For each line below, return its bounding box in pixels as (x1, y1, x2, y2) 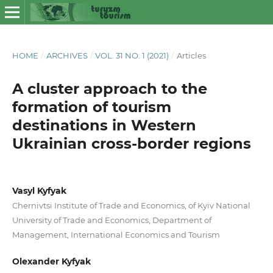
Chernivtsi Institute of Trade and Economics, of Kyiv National (12, 200, 250, 210)
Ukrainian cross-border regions (12, 134, 251, 152)
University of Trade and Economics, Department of (12, 214, 211, 225)
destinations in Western (12, 116, 196, 134)
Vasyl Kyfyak (12, 185, 66, 196)
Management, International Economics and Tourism (12, 229, 220, 239)
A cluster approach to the (12, 79, 207, 97)
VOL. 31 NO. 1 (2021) (95, 50, 169, 60)
